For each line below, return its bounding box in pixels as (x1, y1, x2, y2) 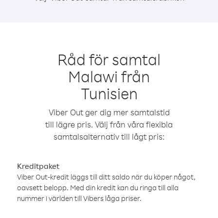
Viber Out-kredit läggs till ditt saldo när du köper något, (17, 172, 196, 182)
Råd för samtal (57, 49, 161, 69)
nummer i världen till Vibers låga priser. (17, 194, 142, 203)
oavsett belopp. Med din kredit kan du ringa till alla (17, 183, 179, 192)
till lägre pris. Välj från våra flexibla (45, 119, 173, 129)
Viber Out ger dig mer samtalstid (48, 107, 170, 117)
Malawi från (68, 66, 150, 86)
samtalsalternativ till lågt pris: (54, 131, 164, 142)
